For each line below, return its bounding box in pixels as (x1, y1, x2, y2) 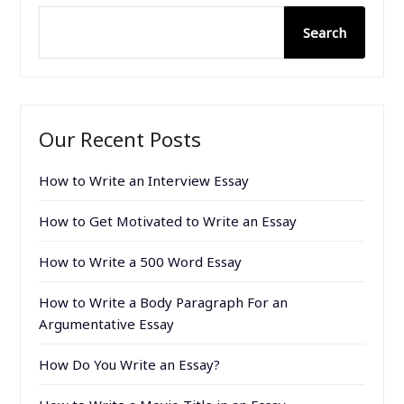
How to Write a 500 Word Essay (39, 252, 243, 271)
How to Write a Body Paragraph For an (39, 292, 289, 311)
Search (302, 23, 346, 41)
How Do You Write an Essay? (39, 354, 221, 373)
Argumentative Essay (39, 314, 175, 333)
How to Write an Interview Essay (39, 170, 250, 189)
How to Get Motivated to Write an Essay (39, 211, 298, 230)
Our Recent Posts (39, 124, 202, 153)
